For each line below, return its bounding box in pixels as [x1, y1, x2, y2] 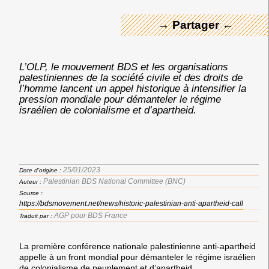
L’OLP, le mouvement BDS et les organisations [19, 60, 228, 73]
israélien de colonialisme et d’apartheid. [19, 103, 196, 116]
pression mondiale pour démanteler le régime [19, 92, 221, 105]
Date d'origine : [19, 167, 63, 174]
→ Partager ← [158, 19, 234, 32]
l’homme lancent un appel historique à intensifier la [19, 82, 246, 94]
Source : [19, 190, 43, 197]
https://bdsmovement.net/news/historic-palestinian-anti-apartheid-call [19, 200, 243, 208]
